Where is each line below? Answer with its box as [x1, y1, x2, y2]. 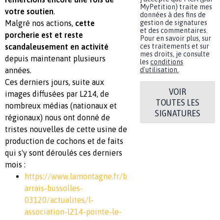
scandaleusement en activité [5, 42, 109, 51]
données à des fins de [140, 11, 206, 19]
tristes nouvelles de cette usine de [5, 125, 127, 134]
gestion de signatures [140, 19, 207, 27]
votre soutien [5, 7, 54, 16]
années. [5, 66, 31, 75]
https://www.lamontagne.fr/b [25, 172, 127, 181]
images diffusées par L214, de [5, 89, 109, 98]
